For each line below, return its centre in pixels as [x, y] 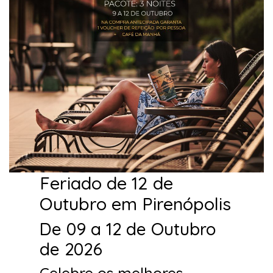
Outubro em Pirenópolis [135, 203]
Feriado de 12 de [106, 183]
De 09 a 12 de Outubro [128, 229]
